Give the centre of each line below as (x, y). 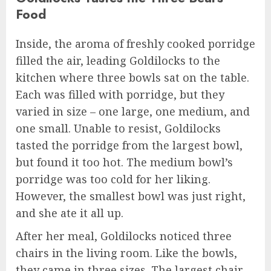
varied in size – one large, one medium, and (133, 111)
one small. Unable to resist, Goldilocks (118, 128)
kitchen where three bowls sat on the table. (132, 77)
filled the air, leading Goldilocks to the (118, 60)
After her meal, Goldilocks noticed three (124, 236)
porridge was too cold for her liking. (113, 179)
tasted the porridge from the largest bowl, (129, 145)
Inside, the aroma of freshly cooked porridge (135, 43)
